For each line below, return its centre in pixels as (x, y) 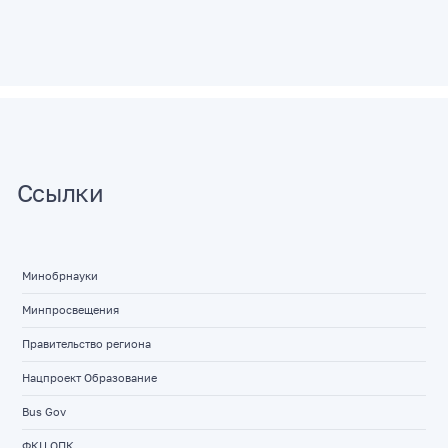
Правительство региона (86, 343)
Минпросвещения (70, 309)
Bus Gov (43, 411)
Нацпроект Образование (89, 377)
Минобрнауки (59, 275)
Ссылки (60, 192)
